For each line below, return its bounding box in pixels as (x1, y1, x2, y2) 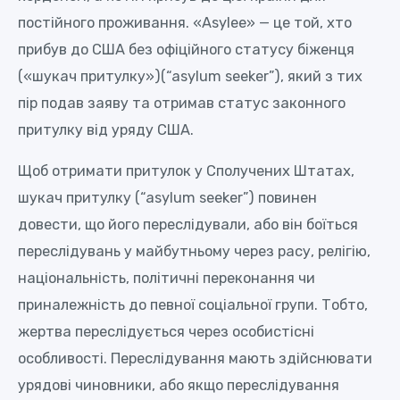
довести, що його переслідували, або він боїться (18, 216, 358, 234)
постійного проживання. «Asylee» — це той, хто (18, 13, 352, 31)
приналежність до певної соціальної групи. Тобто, (18, 296, 368, 314)
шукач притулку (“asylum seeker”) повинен (18, 189, 317, 207)
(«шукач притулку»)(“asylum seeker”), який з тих (18, 67, 362, 85)
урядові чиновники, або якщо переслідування (18, 377, 339, 395)
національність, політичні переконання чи (18, 270, 315, 287)
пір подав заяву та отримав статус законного (18, 94, 346, 112)
